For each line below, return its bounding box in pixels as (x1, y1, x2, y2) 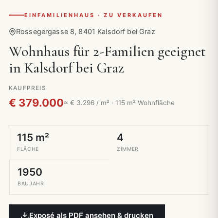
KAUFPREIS (9, 84, 46, 91)
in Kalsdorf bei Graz (9, 58, 125, 77)
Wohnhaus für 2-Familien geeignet (9, 42, 206, 60)
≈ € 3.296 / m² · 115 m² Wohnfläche (64, 98, 175, 107)
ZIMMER (117, 145, 139, 152)
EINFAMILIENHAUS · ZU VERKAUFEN (24, 11, 163, 18)
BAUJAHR (18, 180, 44, 187)
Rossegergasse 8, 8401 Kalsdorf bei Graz (16, 27, 155, 36)
